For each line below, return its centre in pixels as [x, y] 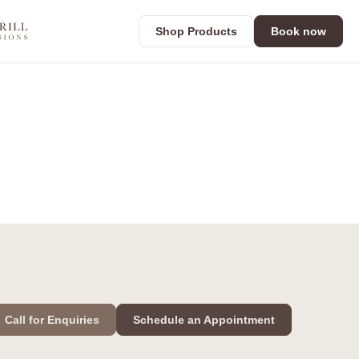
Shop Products [196, 31]
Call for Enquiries [52, 320]
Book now [298, 31]
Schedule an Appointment [204, 320]
